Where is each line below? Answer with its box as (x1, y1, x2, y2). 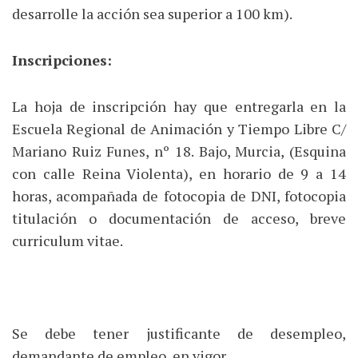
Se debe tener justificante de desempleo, (12, 323, 346, 343)
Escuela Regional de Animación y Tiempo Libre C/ (12, 118, 346, 138)
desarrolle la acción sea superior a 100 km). (12, 3, 292, 23)
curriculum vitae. (12, 230, 125, 250)
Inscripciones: (12, 50, 112, 70)
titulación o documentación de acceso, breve (12, 208, 346, 228)
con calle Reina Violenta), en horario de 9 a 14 (12, 163, 346, 183)
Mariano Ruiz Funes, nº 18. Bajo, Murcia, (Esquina (12, 141, 346, 161)
